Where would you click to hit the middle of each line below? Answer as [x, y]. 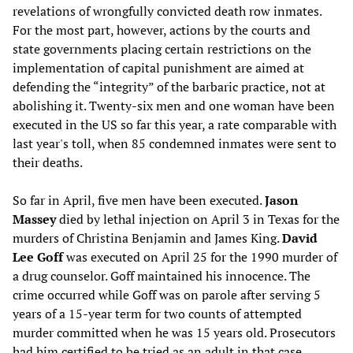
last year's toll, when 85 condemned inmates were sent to [175, 143]
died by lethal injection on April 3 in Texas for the [198, 219]
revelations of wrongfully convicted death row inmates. [167, 11]
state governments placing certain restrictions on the [162, 48]
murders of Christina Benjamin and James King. [147, 238]
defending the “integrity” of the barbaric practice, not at [169, 86]
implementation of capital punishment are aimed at [158, 67]
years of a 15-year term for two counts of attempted [157, 313]
